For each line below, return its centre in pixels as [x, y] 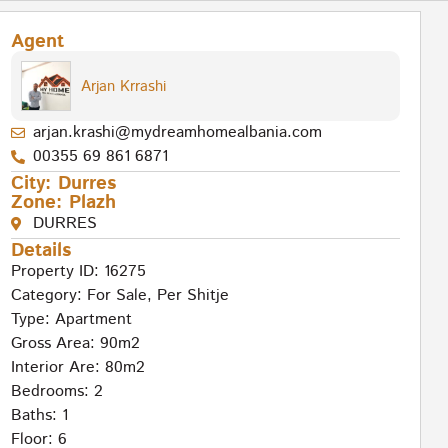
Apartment [93, 320]
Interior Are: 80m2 [77, 368]
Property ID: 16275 [78, 272]
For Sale [116, 296]
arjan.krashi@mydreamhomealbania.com [178, 133]
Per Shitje [192, 296]
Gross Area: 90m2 [75, 344]
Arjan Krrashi [123, 86]
